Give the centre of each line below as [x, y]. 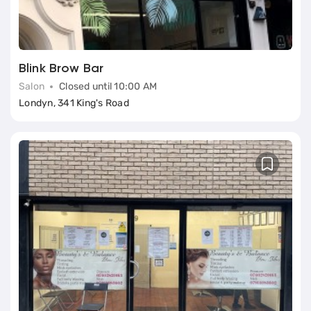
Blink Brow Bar [61, 68]
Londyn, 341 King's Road [74, 103]
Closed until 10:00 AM [108, 86]
